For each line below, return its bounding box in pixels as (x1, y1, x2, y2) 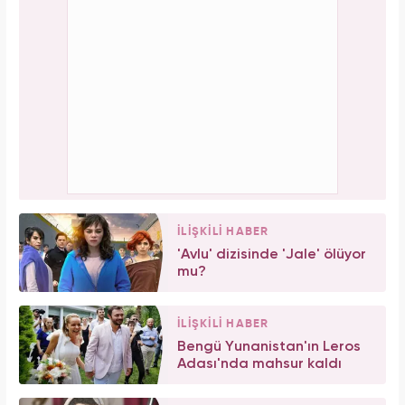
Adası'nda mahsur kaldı (177, 356, 342, 372)
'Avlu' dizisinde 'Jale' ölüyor (177, 248, 366, 263)
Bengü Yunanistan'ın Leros (177, 339, 361, 354)
